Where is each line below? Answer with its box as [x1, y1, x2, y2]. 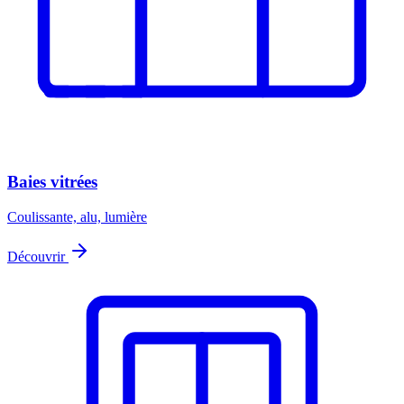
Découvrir [7, 249, 69, 265]
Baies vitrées [7, 172, 97, 192]
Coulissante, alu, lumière [7, 209, 147, 225]
